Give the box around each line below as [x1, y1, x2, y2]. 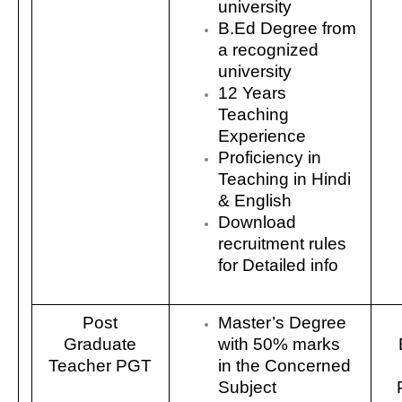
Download [218, 212, 297, 232]
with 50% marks [218, 334, 341, 354]
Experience [218, 126, 311, 145]
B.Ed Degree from [218, 18, 357, 38]
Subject [218, 377, 277, 397]
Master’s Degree [218, 312, 347, 332]
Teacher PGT [48, 355, 153, 375]
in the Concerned [218, 355, 352, 375]
